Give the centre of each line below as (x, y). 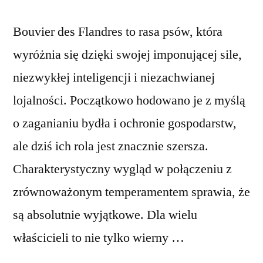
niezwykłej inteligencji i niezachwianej (114, 78)
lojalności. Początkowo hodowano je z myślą (129, 101)
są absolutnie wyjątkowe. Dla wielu (105, 215)
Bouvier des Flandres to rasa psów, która (118, 32)
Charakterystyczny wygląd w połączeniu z (122, 169)
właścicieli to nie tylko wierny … (99, 238)
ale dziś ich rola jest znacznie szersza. (111, 146)
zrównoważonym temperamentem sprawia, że (131, 192)
